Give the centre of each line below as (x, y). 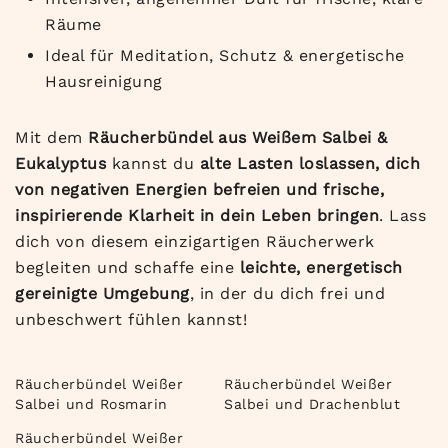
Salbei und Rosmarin (91, 404)
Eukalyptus (60, 164)
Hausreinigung (104, 82)
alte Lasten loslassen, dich (309, 164)
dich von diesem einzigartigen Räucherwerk (195, 242)
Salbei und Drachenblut (312, 404)
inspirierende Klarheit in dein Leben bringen (197, 216)
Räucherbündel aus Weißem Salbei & (238, 138)
